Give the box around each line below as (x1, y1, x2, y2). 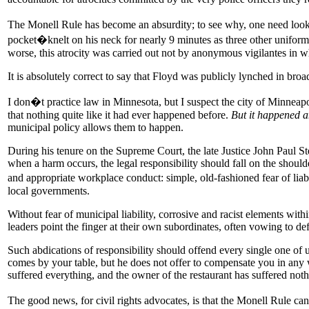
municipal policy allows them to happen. (8, 121, 183, 133)
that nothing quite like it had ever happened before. (8, 108, 231, 121)
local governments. (8, 184, 90, 197)
